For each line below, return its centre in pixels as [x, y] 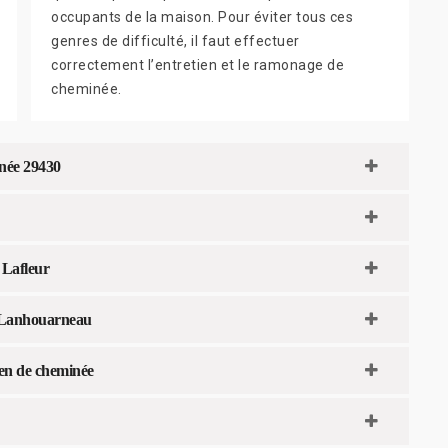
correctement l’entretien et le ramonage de [197, 64]
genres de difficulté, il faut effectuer [175, 40]
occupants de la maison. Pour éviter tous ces [202, 16]
